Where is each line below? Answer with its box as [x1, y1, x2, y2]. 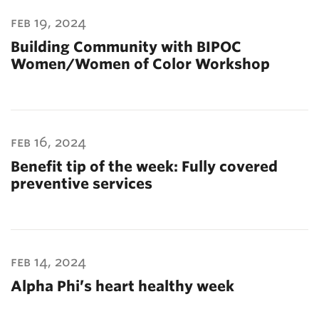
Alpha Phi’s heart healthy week [11, 278, 234, 295]
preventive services [11, 175, 152, 192]
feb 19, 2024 [11, 15, 86, 30]
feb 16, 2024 [11, 135, 86, 150]
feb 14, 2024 [11, 254, 86, 269]
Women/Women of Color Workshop [11, 56, 270, 73]
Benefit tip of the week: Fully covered [11, 158, 278, 175]
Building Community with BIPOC [11, 38, 241, 56]
